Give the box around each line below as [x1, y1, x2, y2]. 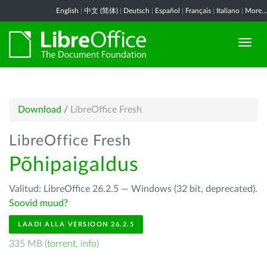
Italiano [216, 7, 240, 14]
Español [155, 7, 180, 14]
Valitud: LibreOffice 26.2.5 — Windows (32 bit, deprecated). [9, 184, 257, 194]
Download [18, 105, 61, 114]
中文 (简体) [84, 7, 118, 14]
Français [185, 7, 211, 14]
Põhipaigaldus [9, 155, 139, 175]
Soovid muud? [9, 198, 68, 208]
